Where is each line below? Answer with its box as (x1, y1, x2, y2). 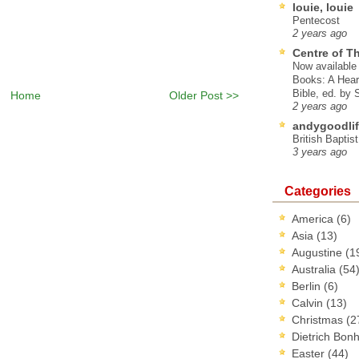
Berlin (292, 279, 324, 292)
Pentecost (292, 14, 340, 26)
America (292, 212, 337, 225)
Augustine (292, 245, 345, 259)
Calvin (292, 296, 326, 309)
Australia (292, 262, 339, 276)
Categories (284, 183, 351, 198)
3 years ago (292, 146, 347, 158)
